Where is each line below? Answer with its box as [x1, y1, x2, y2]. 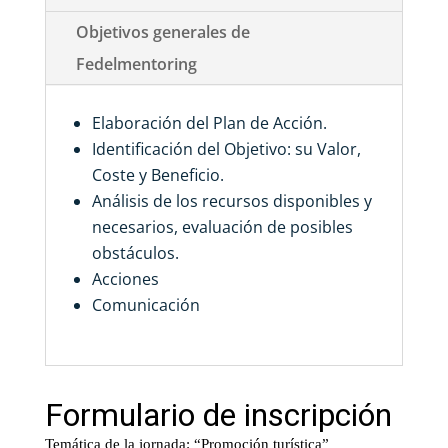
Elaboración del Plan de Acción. [91, 112, 327, 134]
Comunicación [91, 294, 200, 316]
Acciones [91, 268, 159, 290]
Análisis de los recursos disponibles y [91, 190, 372, 212]
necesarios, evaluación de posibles [91, 216, 353, 238]
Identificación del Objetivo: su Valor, [91, 138, 361, 160]
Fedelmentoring [75, 53, 197, 75]
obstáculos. [91, 242, 179, 264]
